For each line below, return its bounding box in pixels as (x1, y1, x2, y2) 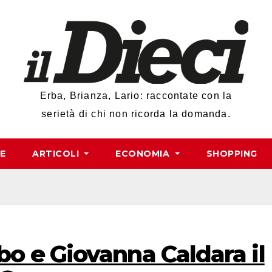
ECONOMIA (115, 148, 172, 160)
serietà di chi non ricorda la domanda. (41, 109, 231, 120)
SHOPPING (206, 148, 257, 160)
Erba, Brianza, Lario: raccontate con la (39, 90, 233, 101)
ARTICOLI (32, 148, 82, 160)
